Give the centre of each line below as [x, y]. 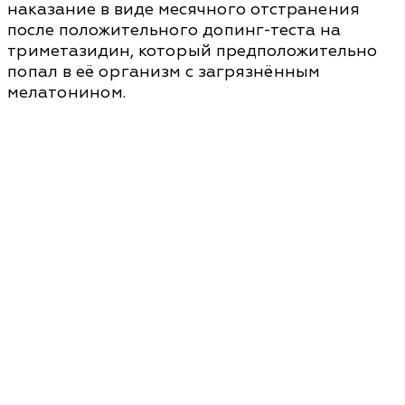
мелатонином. [66, 93]
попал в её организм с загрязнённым [164, 72]
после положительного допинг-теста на [174, 30]
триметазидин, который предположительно [192, 51]
